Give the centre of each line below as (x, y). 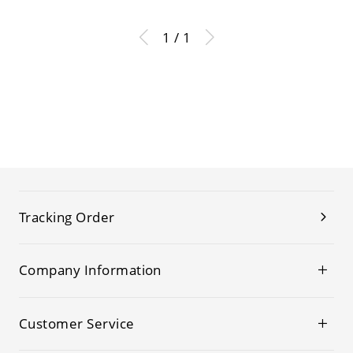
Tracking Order (67, 217)
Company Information (90, 270)
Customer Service (76, 323)
